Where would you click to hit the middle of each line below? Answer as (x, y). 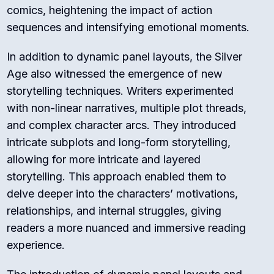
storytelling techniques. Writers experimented (120, 91)
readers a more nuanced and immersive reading (127, 228)
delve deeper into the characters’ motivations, (123, 193)
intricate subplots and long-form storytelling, (119, 142)
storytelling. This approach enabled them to (117, 176)
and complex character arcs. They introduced (122, 125)
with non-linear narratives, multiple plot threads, (127, 108)
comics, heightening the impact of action (110, 10)
